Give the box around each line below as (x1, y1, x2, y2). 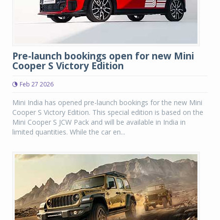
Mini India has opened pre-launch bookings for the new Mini (12, 98, 202, 107)
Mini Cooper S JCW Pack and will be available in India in (12, 117, 186, 127)
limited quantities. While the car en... (12, 127, 125, 137)
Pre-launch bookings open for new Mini (12, 50, 194, 62)
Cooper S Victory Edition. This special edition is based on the (12, 108, 203, 117)
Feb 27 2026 (20, 80, 54, 88)
